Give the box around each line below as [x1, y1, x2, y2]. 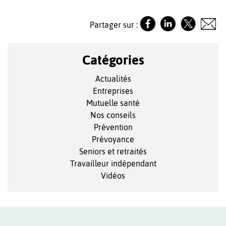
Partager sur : [90, 20, 138, 29]
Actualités [95, 74, 131, 84]
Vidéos [101, 171, 125, 181]
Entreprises [93, 86, 133, 96]
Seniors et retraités [79, 147, 147, 156]
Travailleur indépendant [70, 159, 156, 168]
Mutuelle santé [86, 98, 140, 108]
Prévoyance [92, 135, 134, 144]
